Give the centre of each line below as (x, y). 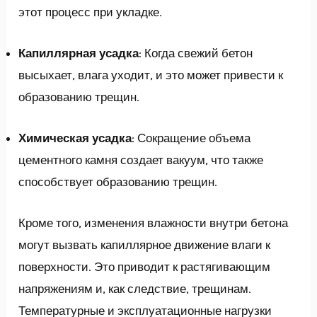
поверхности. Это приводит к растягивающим (145, 267)
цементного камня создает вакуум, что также (141, 160)
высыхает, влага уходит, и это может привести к (151, 75)
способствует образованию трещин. (118, 181)
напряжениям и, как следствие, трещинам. (135, 289)
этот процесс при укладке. (91, 12)
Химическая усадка (75, 138)
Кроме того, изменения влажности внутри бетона (154, 223)
